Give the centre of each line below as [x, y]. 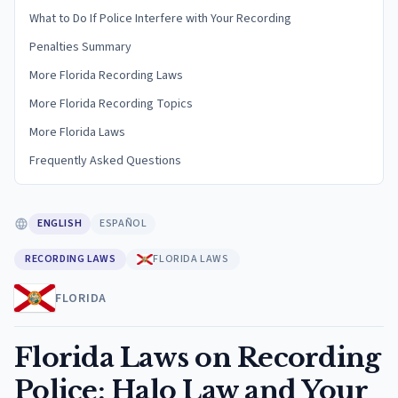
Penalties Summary [80, 47]
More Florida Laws [77, 132]
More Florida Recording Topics [111, 104]
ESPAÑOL [123, 223]
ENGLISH [60, 223]
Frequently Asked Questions [105, 161]
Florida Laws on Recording [198, 358]
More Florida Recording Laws [106, 76]
